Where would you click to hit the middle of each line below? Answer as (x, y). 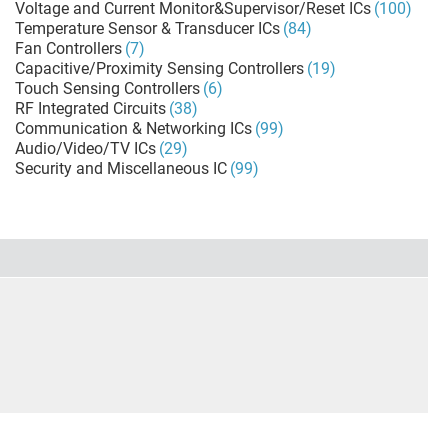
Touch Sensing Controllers (107, 88)
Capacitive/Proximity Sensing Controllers (159, 68)
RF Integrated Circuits (90, 108)
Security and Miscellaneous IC (120, 168)
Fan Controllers (68, 48)
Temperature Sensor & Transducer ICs (147, 28)
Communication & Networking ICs (133, 128)
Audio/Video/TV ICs (85, 148)
